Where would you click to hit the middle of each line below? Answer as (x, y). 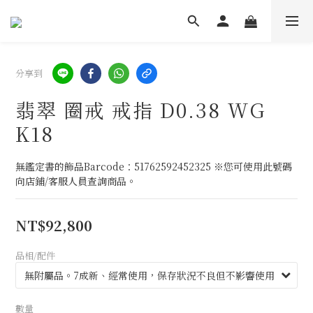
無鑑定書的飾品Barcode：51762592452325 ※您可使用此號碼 (154, 166)
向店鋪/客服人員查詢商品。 (76, 181)
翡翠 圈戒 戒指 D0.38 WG (140, 110)
